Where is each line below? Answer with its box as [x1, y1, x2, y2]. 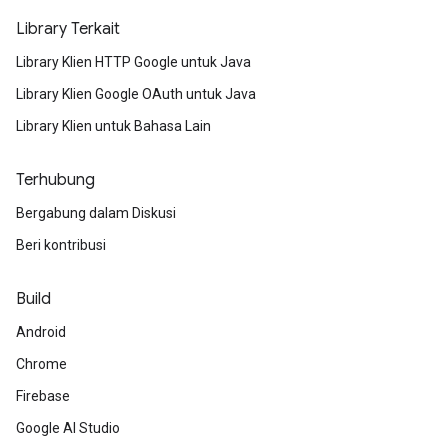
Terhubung [16, 170, 95, 190]
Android [16, 324, 66, 340]
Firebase [16, 388, 70, 404]
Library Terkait [16, 19, 120, 39]
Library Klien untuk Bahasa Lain [16, 118, 211, 134]
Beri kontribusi [16, 237, 106, 253]
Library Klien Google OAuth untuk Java [16, 86, 256, 102]
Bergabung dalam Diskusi [16, 205, 176, 221]
